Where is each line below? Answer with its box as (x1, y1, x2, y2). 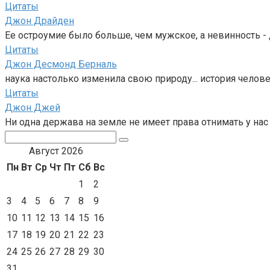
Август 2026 (28, 145, 83, 157)
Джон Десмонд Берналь (5, 58, 117, 70)
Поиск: (4, 130, 34, 142)
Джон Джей (5, 101, 60, 113)
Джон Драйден (5, 14, 74, 27)
